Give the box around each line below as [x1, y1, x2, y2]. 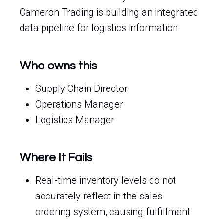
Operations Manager [35, 98, 123, 110]
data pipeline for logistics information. [20, 22, 180, 34]
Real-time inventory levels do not [35, 175, 176, 186]
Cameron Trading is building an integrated [20, 6, 198, 18]
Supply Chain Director [35, 83, 128, 94]
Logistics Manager [35, 114, 114, 126]
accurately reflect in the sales [35, 190, 162, 202]
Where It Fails [20, 152, 92, 164]
